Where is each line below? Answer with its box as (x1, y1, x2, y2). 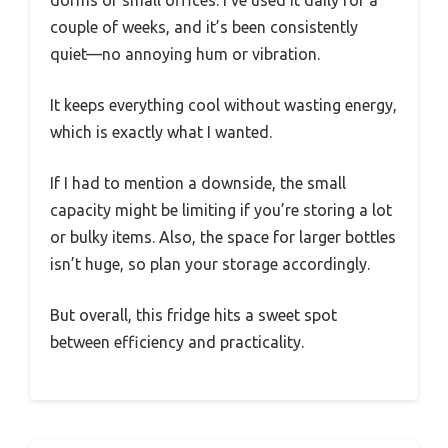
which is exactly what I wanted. (50, 122, 272, 141)
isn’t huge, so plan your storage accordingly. (50, 254, 370, 273)
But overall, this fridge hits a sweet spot (50, 305, 337, 324)
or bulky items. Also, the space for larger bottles (50, 227, 396, 246)
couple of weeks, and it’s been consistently (50, 17, 358, 36)
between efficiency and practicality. (50, 332, 304, 351)
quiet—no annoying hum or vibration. (50, 44, 320, 63)
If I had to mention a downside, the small (50, 173, 346, 192)
